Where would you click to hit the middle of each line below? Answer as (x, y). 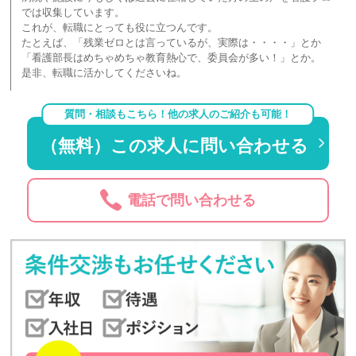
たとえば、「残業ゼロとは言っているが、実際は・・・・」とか (172, 43)
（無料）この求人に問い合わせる (175, 145)
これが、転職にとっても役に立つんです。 (120, 28)
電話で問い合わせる (192, 200)
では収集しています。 (74, 13)
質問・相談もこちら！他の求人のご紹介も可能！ (178, 114)
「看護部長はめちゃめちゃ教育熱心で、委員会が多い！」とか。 (172, 58)
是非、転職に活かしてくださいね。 (104, 73)
